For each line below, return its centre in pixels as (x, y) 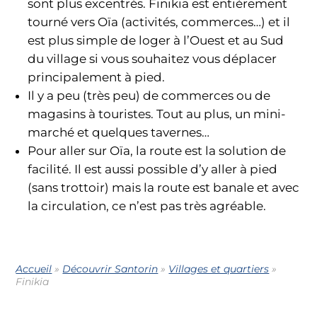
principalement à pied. (97, 77)
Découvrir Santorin (110, 269)
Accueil (34, 269)
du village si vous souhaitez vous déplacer (152, 58)
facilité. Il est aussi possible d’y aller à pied (153, 169)
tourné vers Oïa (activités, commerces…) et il (159, 22)
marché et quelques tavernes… (119, 132)
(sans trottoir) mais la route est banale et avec (164, 187)
